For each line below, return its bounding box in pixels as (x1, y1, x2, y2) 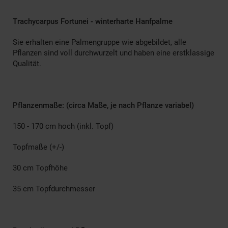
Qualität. (13, 59, 41, 68)
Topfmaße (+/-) (13, 142, 64, 152)
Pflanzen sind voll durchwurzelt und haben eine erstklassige (13, 48, 214, 58)
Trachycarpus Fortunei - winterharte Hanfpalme (13, 16, 173, 26)
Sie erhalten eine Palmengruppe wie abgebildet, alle (13, 37, 186, 47)
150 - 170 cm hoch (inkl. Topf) (13, 121, 113, 131)
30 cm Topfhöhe (13, 163, 68, 173)
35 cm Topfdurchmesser (13, 184, 95, 193)
